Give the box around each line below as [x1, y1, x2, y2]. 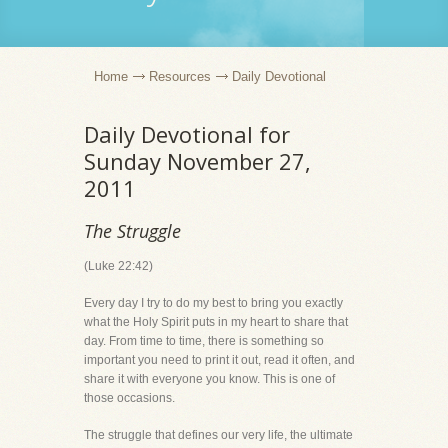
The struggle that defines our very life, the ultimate [84, 428, 353, 442]
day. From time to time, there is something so [84, 334, 324, 348]
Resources [149, 69, 211, 84]
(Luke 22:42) [84, 259, 153, 273]
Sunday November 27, [84, 146, 311, 176]
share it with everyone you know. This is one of [84, 372, 335, 386]
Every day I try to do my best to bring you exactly [84, 296, 343, 310]
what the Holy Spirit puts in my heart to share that [84, 315, 348, 329]
